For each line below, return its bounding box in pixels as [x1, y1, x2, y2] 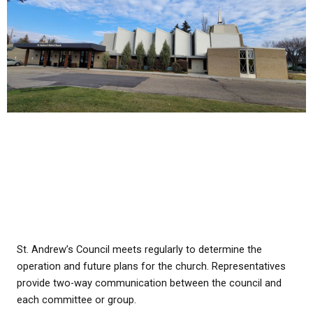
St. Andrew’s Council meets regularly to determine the [17, 242, 262, 256]
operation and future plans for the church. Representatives [17, 259, 286, 272]
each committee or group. [17, 293, 136, 306]
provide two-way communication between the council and [17, 276, 282, 289]
